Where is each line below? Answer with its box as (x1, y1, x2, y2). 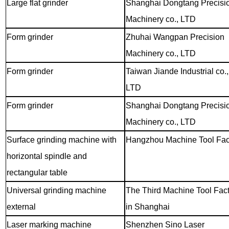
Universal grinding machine (6, 186, 106, 195)
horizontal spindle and (6, 151, 87, 161)
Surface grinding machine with (6, 135, 117, 144)
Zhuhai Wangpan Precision (125, 32, 224, 41)
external (6, 202, 36, 211)
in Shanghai (125, 202, 170, 211)
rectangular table (6, 168, 67, 177)
